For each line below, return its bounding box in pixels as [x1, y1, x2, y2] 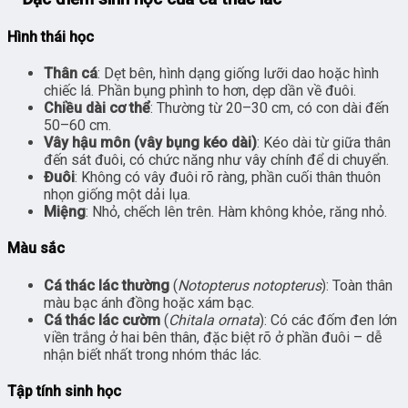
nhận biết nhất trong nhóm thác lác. [44, 345, 261, 363]
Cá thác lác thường [44, 276, 169, 294]
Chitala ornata [168, 311, 260, 329]
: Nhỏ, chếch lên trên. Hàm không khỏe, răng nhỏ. [86, 203, 387, 221]
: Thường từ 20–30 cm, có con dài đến [150, 99, 389, 117]
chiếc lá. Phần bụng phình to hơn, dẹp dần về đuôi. [44, 82, 356, 100]
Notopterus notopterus [178, 276, 321, 294]
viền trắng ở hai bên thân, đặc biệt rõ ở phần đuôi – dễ [44, 328, 382, 346]
